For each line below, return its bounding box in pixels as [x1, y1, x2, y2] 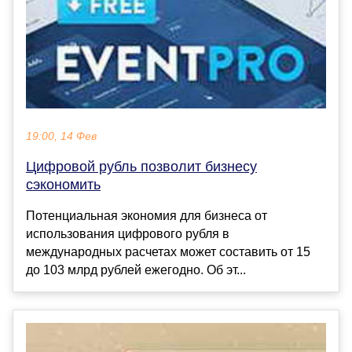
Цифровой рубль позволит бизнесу [26, 158, 257, 174]
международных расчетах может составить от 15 [26, 244, 310, 258]
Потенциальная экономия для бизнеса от [26, 208, 267, 222]
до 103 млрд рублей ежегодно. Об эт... [26, 262, 246, 277]
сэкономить [26, 176, 101, 192]
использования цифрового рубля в [26, 226, 229, 240]
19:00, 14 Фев [26, 130, 97, 142]
